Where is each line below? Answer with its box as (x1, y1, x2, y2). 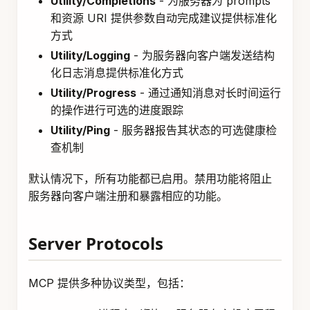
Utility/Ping (51, 123, 110, 138)
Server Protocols (28, 232, 163, 255)
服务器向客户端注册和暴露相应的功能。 (28, 189, 228, 203)
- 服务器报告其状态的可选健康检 (110, 123, 277, 138)
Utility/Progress (51, 86, 136, 100)
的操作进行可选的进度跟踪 (51, 103, 183, 118)
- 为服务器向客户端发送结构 (130, 48, 275, 63)
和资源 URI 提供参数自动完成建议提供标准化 (51, 11, 277, 26)
